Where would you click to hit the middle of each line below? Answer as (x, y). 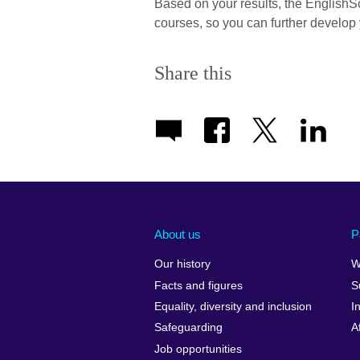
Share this (193, 74)
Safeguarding (188, 328)
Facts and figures (198, 285)
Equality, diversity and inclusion (233, 306)
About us (178, 234)
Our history (182, 264)
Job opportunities (198, 349)
